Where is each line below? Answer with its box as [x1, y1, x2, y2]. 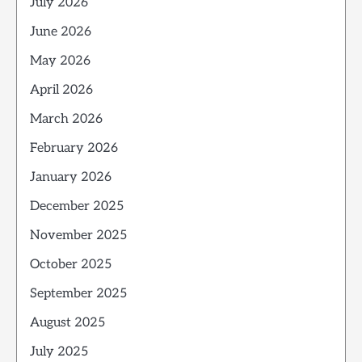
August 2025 [30, 314, 105, 330]
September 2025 [30, 285, 127, 301]
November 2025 [30, 227, 127, 243]
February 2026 [30, 140, 118, 156]
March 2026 [30, 111, 103, 127]
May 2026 [30, 53, 90, 69]
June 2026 [30, 23, 91, 40]
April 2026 [30, 82, 93, 98]
